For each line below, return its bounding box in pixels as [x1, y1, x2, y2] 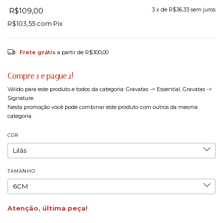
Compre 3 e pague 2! [7, 72, 74, 81]
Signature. [7, 95, 34, 102]
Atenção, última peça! [7, 204, 88, 213]
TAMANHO [7, 168, 35, 174]
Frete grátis [19, 49, 56, 56]
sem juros [191, 6, 216, 13]
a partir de [57, 49, 86, 56]
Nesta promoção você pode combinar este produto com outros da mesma [7, 104, 198, 111]
